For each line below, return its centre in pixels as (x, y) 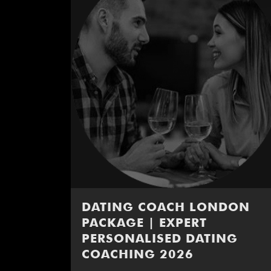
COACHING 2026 (138, 254)
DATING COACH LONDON (166, 207)
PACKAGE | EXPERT (144, 223)
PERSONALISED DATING (160, 239)
